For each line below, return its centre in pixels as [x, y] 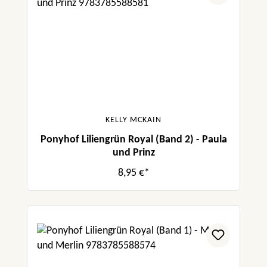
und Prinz [133, 153]
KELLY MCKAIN [133, 120]
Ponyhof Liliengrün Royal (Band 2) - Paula [133, 140]
